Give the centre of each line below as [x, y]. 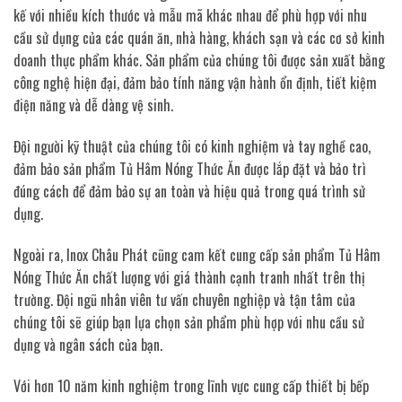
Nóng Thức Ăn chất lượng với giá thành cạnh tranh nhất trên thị [189, 277]
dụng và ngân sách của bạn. [88, 344]
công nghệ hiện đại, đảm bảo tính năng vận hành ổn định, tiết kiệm [195, 83]
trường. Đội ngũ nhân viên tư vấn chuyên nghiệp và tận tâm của [184, 299]
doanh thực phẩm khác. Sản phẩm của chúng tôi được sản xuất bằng [199, 61]
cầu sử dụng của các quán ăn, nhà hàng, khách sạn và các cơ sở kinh [199, 38]
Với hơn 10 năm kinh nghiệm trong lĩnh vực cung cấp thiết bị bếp [191, 385]
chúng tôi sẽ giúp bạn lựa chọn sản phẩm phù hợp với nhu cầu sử [189, 322]
